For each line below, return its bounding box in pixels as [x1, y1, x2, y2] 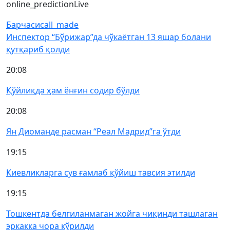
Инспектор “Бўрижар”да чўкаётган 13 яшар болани [6, 31, 211, 43]
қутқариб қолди [6, 44, 70, 55]
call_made [40, 19, 79, 30]
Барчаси [6, 19, 40, 30]
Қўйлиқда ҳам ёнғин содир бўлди [6, 85, 140, 96]
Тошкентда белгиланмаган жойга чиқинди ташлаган [6, 208, 218, 219]
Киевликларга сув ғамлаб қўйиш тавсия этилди [6, 167, 195, 178]
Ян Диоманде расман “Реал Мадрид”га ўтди [6, 126, 181, 137]
